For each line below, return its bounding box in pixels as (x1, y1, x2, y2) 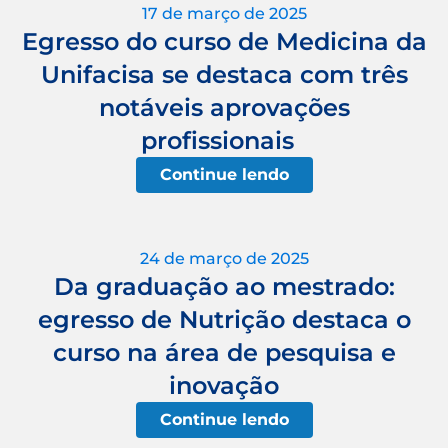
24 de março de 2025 (139, 248, 309, 268)
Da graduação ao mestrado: (53, 271, 395, 301)
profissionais (140, 125, 308, 155)
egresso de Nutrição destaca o (37, 304, 411, 334)
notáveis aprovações (98, 92, 350, 122)
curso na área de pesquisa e (52, 337, 396, 367)
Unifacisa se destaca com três (40, 59, 408, 89)
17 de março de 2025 (141, 3, 307, 23)
